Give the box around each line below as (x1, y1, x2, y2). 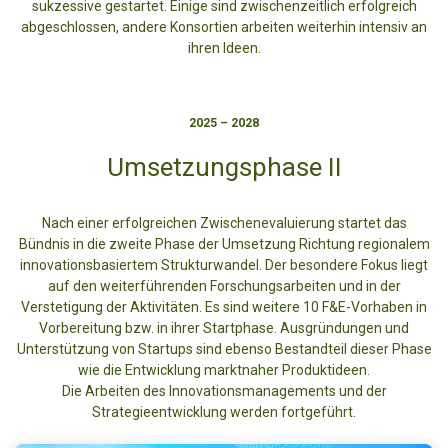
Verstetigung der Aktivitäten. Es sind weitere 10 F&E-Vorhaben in (21, 299, 427, 316)
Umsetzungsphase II (106, 152, 342, 183)
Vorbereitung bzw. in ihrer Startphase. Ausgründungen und (39, 320, 409, 337)
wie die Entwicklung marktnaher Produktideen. (78, 362, 370, 379)
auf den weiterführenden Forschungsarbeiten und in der (47, 278, 401, 295)
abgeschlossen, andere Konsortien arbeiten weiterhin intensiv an (21, 19, 427, 36)
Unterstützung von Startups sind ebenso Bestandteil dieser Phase (16, 341, 432, 358)
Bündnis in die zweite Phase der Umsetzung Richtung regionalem (18, 236, 430, 253)
